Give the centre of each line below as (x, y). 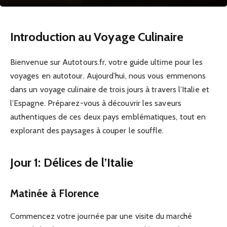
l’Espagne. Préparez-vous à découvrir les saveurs (96, 103)
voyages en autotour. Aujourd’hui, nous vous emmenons (108, 76)
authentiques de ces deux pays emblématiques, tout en (108, 117)
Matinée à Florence (55, 194)
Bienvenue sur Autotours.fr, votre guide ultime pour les (107, 62)
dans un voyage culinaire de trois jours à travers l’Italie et (110, 89)
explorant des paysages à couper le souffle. (87, 130)
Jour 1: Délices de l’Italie (72, 163)
